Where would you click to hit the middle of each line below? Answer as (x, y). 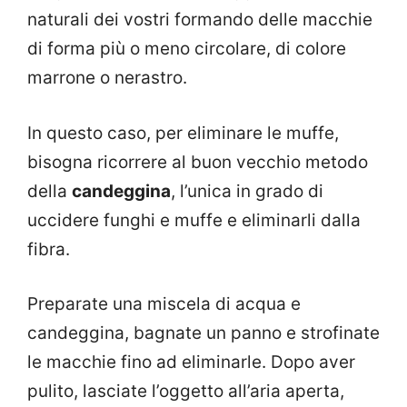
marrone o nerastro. (107, 78)
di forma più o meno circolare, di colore (187, 49)
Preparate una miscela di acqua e (164, 304)
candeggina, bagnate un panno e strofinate (203, 333)
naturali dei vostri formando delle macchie (200, 20)
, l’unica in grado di (247, 191)
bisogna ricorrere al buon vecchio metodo (198, 162)
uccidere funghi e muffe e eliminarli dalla (194, 220)
